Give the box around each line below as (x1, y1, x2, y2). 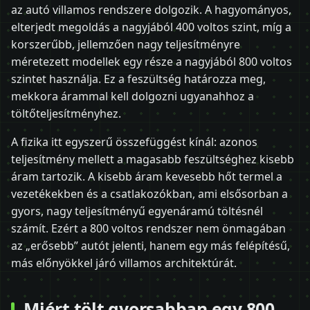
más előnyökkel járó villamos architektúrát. (11, 255, 237, 271)
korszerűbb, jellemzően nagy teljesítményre (11, 36, 240, 52)
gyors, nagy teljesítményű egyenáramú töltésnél (11, 203, 263, 219)
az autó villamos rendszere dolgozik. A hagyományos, (11, 1, 291, 17)
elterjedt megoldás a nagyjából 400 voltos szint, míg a (11, 19, 291, 35)
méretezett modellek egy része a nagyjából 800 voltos (11, 53, 292, 69)
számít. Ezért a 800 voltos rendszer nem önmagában (11, 220, 286, 236)
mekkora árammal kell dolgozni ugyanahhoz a (11, 88, 254, 104)
